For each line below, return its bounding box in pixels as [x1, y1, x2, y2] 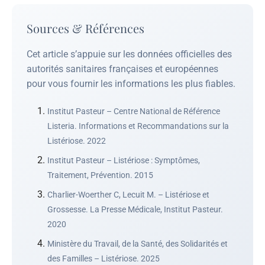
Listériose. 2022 [47, 135, 106, 146]
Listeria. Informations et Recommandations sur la [47, 121, 229, 131]
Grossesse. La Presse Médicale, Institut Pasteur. [47, 204, 223, 214]
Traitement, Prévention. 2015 [47, 170, 153, 180]
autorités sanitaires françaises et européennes [27, 63, 218, 75]
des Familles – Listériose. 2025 [47, 253, 160, 263]
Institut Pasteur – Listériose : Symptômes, [47, 155, 200, 165]
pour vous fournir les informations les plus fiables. [27, 77, 235, 89]
